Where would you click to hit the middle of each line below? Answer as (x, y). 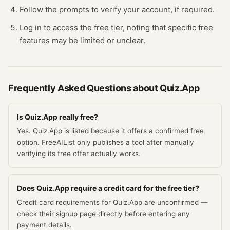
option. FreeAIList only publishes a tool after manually (106, 142)
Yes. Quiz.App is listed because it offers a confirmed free (110, 131)
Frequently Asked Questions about (84, 88)
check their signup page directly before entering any (103, 214)
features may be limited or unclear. (82, 40)
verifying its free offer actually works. (79, 154)
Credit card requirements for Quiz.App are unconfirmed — (112, 202)
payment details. (44, 225)
